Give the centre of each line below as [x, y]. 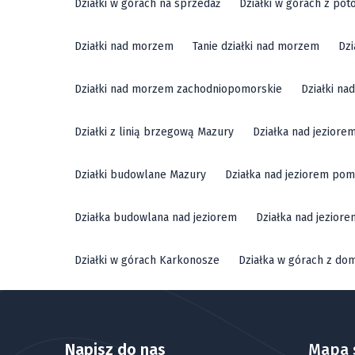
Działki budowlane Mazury [140, 174]
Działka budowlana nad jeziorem [156, 217]
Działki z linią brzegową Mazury [154, 132]
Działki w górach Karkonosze [147, 260]
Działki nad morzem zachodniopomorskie [178, 89]
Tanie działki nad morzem [256, 46]
